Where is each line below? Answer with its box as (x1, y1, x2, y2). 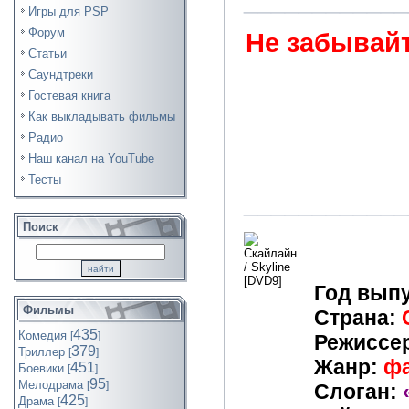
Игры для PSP (28, 5, 109, 18)
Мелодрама (18, 378, 83, 392)
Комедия (18, 329, 67, 342)
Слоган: (314, 379, 397, 404)
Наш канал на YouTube (28, 152, 154, 165)
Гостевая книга (28, 89, 110, 102)
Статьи (28, 47, 67, 60)
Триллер (18, 345, 65, 359)
